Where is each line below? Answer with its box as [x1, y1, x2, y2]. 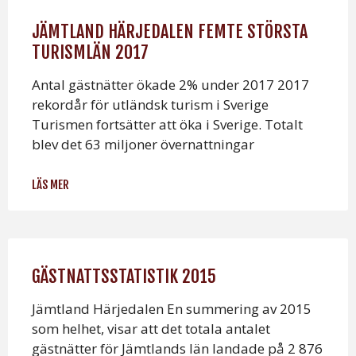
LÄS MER [32, 177, 69, 193]
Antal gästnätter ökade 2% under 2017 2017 [32, 75, 309, 95]
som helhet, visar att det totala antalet [32, 319, 270, 339]
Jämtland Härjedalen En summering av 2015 [32, 300, 311, 319]
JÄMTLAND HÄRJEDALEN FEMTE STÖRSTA [32, 21, 308, 43]
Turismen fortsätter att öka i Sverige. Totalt [32, 115, 303, 134]
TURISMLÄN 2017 [32, 41, 149, 64]
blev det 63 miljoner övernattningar [32, 135, 254, 154]
